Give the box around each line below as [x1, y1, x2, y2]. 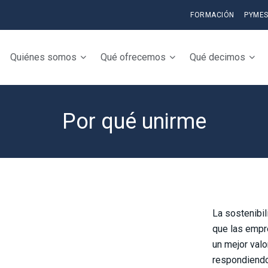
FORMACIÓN [190, 11, 234, 19]
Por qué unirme [62, 109, 206, 135]
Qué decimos [190, 51, 245, 63]
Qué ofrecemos [100, 51, 166, 63]
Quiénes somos [10, 51, 77, 63]
